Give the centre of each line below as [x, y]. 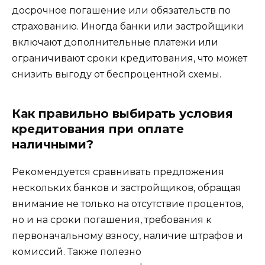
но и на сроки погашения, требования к [112, 219]
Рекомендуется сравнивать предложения [118, 172]
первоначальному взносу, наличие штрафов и [127, 235]
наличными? [53, 144]
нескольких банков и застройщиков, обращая [127, 188]
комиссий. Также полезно [77, 251]
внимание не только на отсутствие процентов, [127, 203]
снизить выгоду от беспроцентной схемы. [117, 74]
